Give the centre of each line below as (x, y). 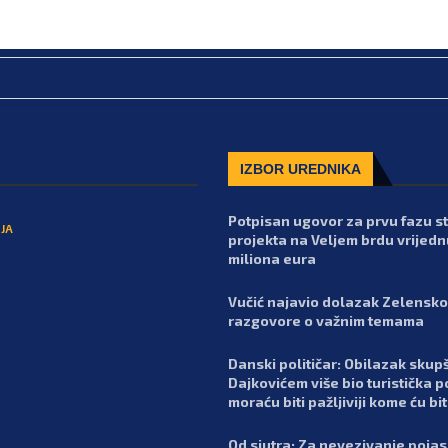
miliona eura (272, 259)
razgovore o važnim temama (326, 321)
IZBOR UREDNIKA (300, 169)
